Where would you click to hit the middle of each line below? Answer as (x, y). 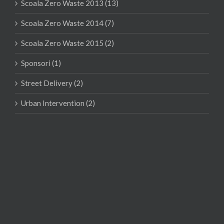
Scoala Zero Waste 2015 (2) (67, 43)
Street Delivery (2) (52, 83)
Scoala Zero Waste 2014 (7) (67, 23)
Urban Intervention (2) (58, 103)
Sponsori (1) (41, 63)
